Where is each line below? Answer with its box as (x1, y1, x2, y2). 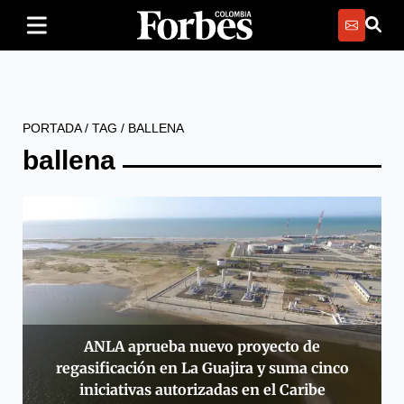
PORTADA (23, 121, 81, 135)
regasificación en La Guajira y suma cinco (55, 359, 349, 378)
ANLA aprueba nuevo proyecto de (84, 337, 320, 356)
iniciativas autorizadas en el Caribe (78, 381, 326, 399)
